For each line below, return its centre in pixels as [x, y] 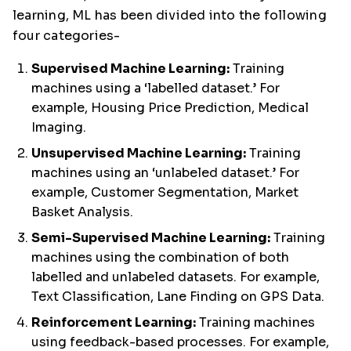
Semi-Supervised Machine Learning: [151, 238]
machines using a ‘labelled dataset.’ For [156, 88]
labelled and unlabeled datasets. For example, [175, 277]
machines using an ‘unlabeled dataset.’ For [165, 173]
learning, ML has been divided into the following [170, 15]
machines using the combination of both [160, 257]
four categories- [67, 36]
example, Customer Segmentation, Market [165, 192]
